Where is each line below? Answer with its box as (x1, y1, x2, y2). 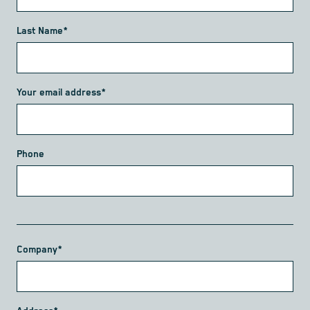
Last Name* (17, 26, 68, 37)
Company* (17, 244, 62, 256)
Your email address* (17, 87, 106, 99)
